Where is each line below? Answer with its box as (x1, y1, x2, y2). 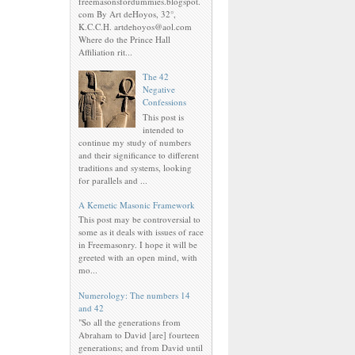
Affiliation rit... (78, 46, 132, 59)
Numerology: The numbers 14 (78, 288, 190, 301)
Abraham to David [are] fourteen (78, 328, 200, 341)
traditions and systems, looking (78, 161, 192, 174)
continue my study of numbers (78, 136, 191, 148)
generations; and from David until (78, 341, 203, 353)
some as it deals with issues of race (78, 226, 204, 239)
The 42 (143, 71, 170, 83)
